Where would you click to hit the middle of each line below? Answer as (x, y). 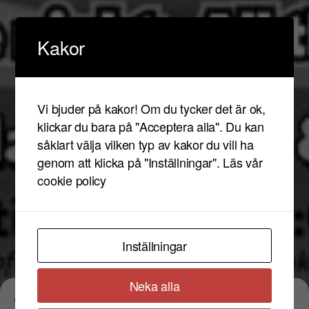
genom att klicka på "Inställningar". (130, 162)
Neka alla (154, 285)
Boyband (150, 296)
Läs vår (243, 162)
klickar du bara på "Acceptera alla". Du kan (151, 126)
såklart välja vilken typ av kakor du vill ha (146, 144)
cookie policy (72, 180)
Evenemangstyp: (66, 296)
